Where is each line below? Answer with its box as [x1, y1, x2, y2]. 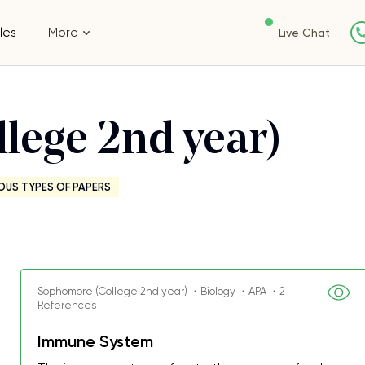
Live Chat [279, 26, 330, 39]
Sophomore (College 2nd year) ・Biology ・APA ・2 [37, 285, 286, 297]
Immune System [37, 332, 154, 351]
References [37, 299, 97, 311]
